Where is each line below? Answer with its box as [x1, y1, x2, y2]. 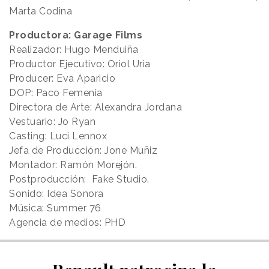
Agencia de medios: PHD [9, 216, 125, 228]
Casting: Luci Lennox [9, 130, 107, 142]
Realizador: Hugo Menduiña [9, 43, 139, 55]
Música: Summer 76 [9, 202, 101, 214]
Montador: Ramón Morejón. [9, 159, 137, 171]
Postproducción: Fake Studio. [9, 173, 150, 185]
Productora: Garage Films [9, 29, 142, 41]
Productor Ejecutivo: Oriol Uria [9, 58, 151, 70]
